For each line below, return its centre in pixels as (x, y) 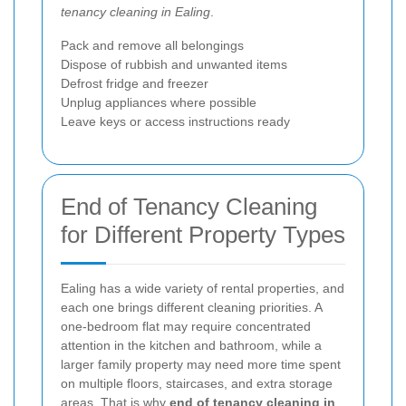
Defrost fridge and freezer (135, 83)
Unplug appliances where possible (159, 102)
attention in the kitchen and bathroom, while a (191, 345)
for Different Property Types (203, 234)
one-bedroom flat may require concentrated (186, 326)
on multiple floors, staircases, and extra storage (197, 383)
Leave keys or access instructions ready (175, 121)
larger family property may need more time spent (201, 364)
